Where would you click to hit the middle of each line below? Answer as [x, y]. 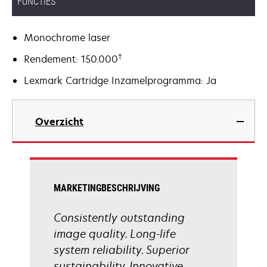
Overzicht [59, 122]
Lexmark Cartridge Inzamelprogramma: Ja [120, 80]
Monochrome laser [67, 38]
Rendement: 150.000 [71, 59]
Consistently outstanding [119, 218]
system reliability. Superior [122, 250]
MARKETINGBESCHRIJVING [107, 188]
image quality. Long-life [115, 234]
